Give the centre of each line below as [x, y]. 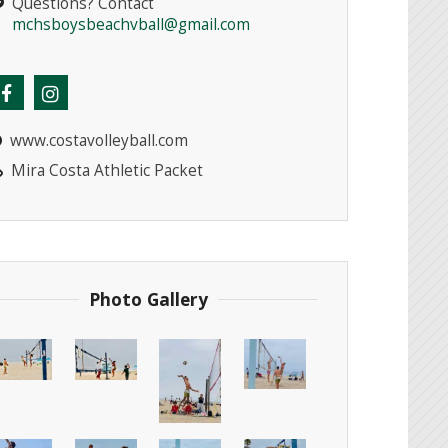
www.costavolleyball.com [98, 140]
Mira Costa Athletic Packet [106, 170]
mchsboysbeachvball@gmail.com [131, 24]
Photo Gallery [148, 299]
